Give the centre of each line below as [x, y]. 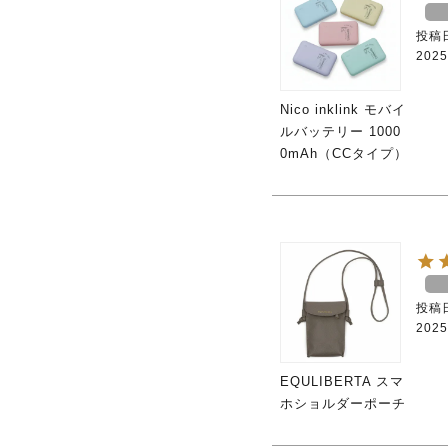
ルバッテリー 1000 [340, 131]
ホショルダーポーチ [343, 403]
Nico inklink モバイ [343, 109]
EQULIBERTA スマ [342, 381]
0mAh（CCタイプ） [344, 153]
